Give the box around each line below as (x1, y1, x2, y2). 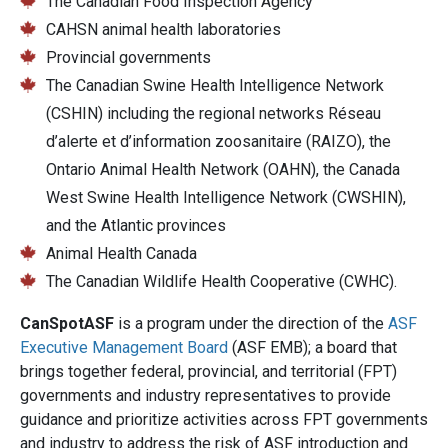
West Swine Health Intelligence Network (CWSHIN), (45, 187, 406, 207)
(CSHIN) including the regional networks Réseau (45, 103, 381, 123)
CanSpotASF (20, 313, 114, 333)
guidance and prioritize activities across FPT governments (20, 409, 428, 429)
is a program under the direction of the (114, 313, 388, 333)
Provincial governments (45, 47, 211, 67)
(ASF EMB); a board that (228, 337, 397, 357)
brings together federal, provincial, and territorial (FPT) (20, 361, 397, 381)
